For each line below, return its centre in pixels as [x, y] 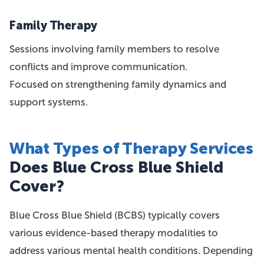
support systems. [49, 102]
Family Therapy [54, 25]
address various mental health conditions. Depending [131, 250]
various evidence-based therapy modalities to [114, 233]
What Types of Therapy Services [131, 148]
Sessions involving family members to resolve [114, 49]
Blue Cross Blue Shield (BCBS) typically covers [115, 215]
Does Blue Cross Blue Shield [116, 167]
